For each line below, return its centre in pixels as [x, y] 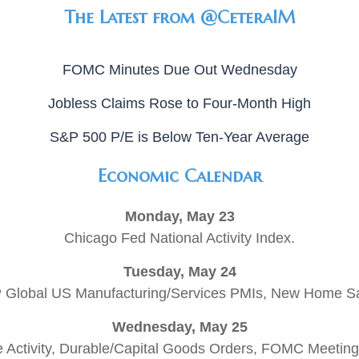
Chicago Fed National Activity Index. [179, 238]
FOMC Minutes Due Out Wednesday [179, 70]
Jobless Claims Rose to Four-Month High [179, 103]
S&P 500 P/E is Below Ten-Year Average [179, 137]
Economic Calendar [179, 176]
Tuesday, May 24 [179, 272]
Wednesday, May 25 [179, 327]
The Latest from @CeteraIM [179, 17]
